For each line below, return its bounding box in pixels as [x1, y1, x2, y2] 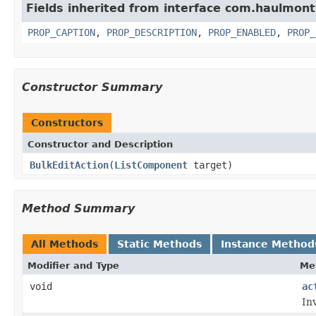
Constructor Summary [22, 80, 162, 94]
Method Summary [22, 201, 135, 215]
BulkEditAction [30, 159, 109, 171]
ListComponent [114, 159, 188, 171]
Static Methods [117, 238, 202, 250]
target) [188, 159, 233, 171]
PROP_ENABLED [208, 26, 276, 38]
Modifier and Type [28, 260, 119, 271]
